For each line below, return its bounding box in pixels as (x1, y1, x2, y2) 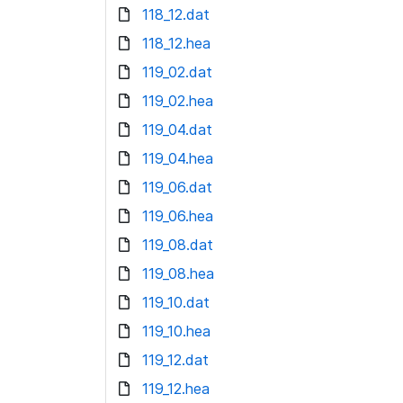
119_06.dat (142, 178, 212, 196)
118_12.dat (142, 5, 210, 23)
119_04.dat (142, 121, 212, 139)
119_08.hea (142, 264, 214, 282)
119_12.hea (142, 380, 210, 398)
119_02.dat (142, 63, 212, 81)
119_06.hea (142, 207, 213, 225)
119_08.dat (142, 236, 213, 254)
